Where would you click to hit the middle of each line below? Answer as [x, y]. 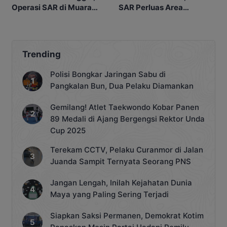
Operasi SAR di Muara [52, 7]
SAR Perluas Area [151, 7]
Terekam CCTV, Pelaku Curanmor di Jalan [127, 149]
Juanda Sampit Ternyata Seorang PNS [121, 161]
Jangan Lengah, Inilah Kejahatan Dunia [121, 182]
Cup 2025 [68, 130]
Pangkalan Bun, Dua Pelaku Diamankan [122, 86]
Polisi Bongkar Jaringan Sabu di [108, 74]
